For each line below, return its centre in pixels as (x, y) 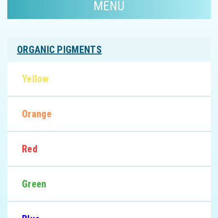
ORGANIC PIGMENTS (59, 50)
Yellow (35, 79)
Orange (37, 114)
